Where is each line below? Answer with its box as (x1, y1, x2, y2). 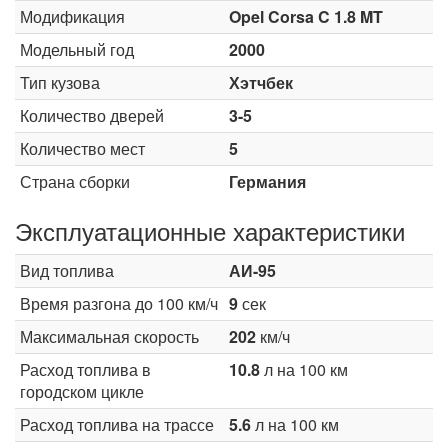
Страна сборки (20, 170, 130, 193)
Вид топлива (20, 259, 114, 282)
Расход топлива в (20, 358, 151, 381)
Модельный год (20, 38, 134, 61)
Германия (229, 170, 306, 193)
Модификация (20, 5, 125, 28)
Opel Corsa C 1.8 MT (229, 5, 383, 28)
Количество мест (20, 137, 145, 160)
